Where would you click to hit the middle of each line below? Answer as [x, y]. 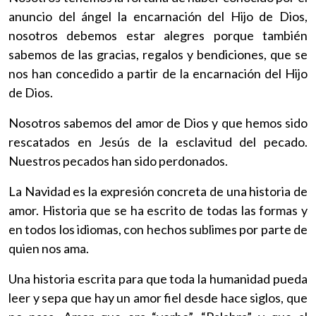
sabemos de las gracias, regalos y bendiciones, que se [158, 54]
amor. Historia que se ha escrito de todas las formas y [158, 210]
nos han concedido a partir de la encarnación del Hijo [158, 73]
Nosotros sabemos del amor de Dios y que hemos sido [158, 122]
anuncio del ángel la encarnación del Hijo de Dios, [158, 16]
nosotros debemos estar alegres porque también [158, 35]
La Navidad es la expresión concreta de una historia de [158, 191]
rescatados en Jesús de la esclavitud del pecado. [158, 141]
